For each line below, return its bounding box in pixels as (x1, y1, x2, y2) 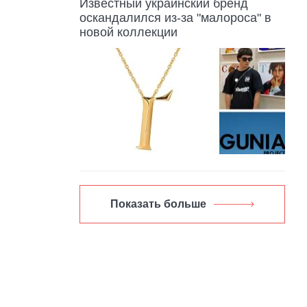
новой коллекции (79, 25, 177, 40)
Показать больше (110, 197, 206, 210)
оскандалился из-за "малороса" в (79, 11, 271, 25)
